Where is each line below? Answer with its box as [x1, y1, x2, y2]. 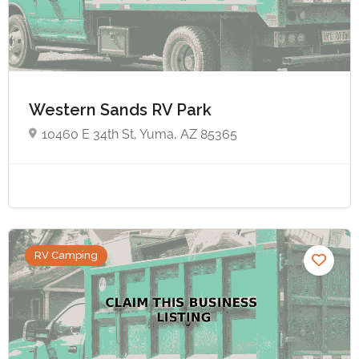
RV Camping [34, 249, 98, 262]
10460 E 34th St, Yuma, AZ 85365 [42, 126, 237, 142]
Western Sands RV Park [29, 99, 216, 119]
